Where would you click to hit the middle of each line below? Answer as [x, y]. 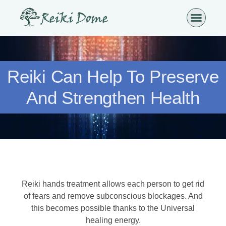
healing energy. [113, 220]
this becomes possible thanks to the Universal [113, 208]
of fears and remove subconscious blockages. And [113, 196]
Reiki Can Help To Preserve [113, 77]
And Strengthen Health [113, 98]
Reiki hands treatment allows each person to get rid [113, 184]
